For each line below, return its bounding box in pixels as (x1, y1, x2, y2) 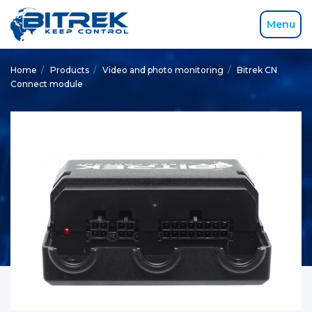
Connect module (10, 79, 83, 89)
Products (50, 65, 89, 75)
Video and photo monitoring (102, 65, 224, 75)
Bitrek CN (237, 65, 277, 75)
